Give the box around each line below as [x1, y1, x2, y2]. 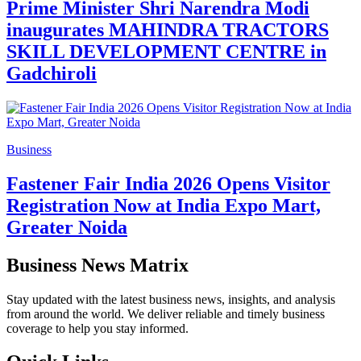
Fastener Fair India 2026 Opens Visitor [6, 172, 330, 194]
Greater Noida [6, 216, 127, 238]
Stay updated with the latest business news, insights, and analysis [6, 292, 335, 306]
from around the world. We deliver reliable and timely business [6, 306, 325, 321]
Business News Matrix [6, 254, 189, 276]
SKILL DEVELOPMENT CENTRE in [6, 40, 326, 62]
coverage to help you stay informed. [6, 321, 189, 335]
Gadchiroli [6, 62, 97, 84]
